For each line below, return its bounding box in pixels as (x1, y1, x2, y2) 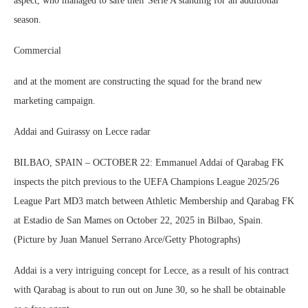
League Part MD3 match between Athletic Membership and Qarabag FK (14, 196, 294, 206)
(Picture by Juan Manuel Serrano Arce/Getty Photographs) (14, 234, 241, 245)
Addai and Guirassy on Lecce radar (14, 126, 151, 137)
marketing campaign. (14, 96, 96, 106)
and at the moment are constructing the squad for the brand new (14, 76, 262, 87)
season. (14, 14, 41, 25)
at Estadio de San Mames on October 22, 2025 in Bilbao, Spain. (14, 215, 263, 225)
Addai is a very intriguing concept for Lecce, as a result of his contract (14, 265, 289, 276)
